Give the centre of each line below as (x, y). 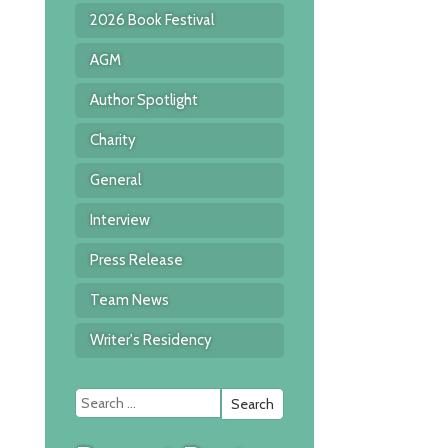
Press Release (136, 260)
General (115, 180)
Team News (129, 300)
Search (310, 399)
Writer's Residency (150, 340)
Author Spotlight (143, 100)
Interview (119, 220)
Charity (112, 140)
